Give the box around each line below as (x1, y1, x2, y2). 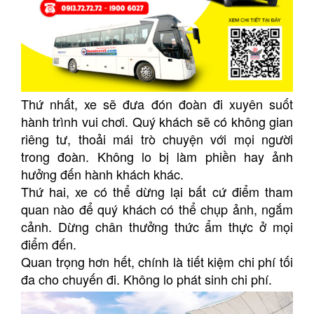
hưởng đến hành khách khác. (21, 165, 184, 184)
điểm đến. (21, 235, 76, 254)
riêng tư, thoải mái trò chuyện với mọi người (21, 130, 293, 149)
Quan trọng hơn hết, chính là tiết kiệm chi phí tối (21, 252, 293, 271)
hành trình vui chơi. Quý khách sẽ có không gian (21, 112, 293, 131)
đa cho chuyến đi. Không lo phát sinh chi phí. (21, 270, 272, 289)
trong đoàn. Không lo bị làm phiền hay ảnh (21, 147, 293, 166)
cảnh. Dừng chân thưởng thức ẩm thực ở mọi (21, 217, 293, 236)
